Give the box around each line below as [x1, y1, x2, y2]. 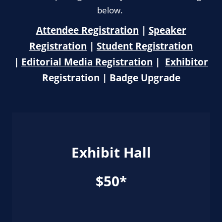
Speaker [148, 24, 186, 37]
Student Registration [97, 40, 193, 53]
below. [97, 4, 125, 16]
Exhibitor [165, 55, 208, 68]
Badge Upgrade [109, 71, 180, 84]
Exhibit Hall [71, 143, 151, 162]
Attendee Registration [36, 24, 139, 37]
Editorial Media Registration [21, 55, 153, 68]
